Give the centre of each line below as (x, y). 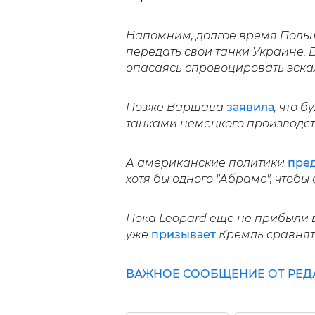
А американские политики (206, 163)
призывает (185, 235)
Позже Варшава (176, 108)
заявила (250, 108)
